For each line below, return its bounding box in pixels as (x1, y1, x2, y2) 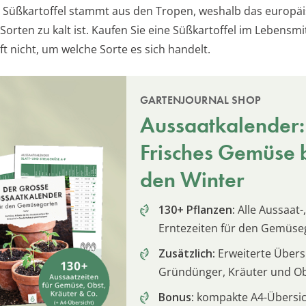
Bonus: (158, 289, 194, 305)
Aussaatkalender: (140, 111, 305, 139)
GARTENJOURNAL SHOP (140, 92, 261, 107)
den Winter (140, 165, 245, 194)
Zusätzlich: (158, 245, 215, 261)
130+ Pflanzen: (158, 201, 235, 217)
